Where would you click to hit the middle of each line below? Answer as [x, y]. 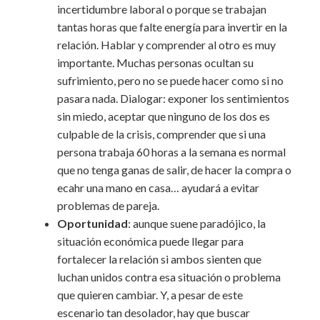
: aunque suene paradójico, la [197, 223]
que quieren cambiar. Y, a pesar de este [150, 295]
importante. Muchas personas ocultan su [155, 62]
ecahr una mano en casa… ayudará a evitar [158, 187]
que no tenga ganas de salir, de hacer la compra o [174, 170]
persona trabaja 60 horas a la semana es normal [171, 152]
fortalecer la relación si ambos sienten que [159, 259]
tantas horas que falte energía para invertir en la [172, 27]
